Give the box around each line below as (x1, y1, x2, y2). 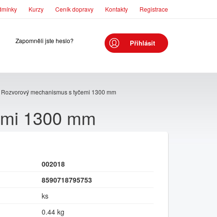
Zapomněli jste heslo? (15, 36, 74, 45)
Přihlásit (129, 38, 155, 47)
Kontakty (105, 5, 128, 13)
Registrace (139, 5, 168, 13)
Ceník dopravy (55, 5, 93, 13)
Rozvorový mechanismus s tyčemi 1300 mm (1, 88, 116, 96)
